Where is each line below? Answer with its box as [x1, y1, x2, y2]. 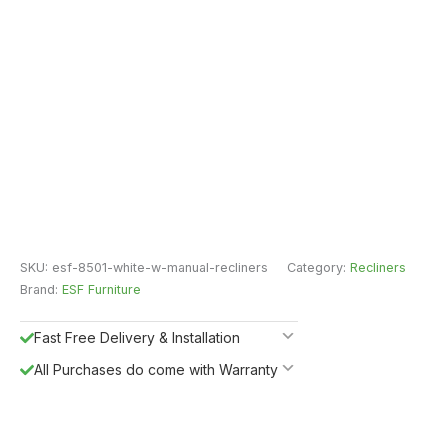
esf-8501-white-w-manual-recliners [52, 259, 268, 275]
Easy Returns [34, 392, 119, 410]
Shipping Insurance [34, 424, 160, 442]
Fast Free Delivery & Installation [34, 328, 240, 346]
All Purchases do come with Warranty [34, 360, 278, 378]
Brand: [20, 281, 62, 297]
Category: [287, 259, 350, 275]
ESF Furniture [62, 281, 141, 297]
